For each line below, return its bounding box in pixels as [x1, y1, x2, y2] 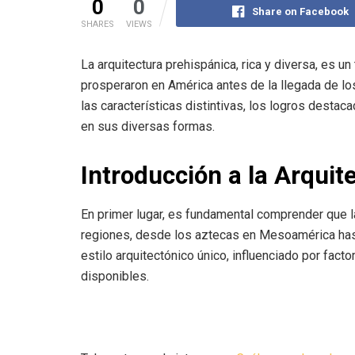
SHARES [81, 18, 114, 29]
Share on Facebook [251, 5, 349, 17]
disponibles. [81, 269, 149, 284]
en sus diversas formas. [81, 118, 215, 134]
